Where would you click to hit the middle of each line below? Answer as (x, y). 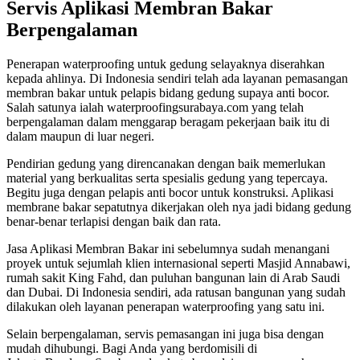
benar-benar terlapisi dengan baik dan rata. (114, 222)
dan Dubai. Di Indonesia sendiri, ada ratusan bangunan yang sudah (176, 292)
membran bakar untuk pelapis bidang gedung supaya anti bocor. (168, 93)
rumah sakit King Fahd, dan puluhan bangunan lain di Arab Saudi (173, 278)
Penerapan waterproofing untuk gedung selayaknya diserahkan (166, 64)
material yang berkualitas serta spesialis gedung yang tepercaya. (167, 178)
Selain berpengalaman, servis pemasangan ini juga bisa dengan (165, 334)
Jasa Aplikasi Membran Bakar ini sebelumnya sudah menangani (168, 249)
